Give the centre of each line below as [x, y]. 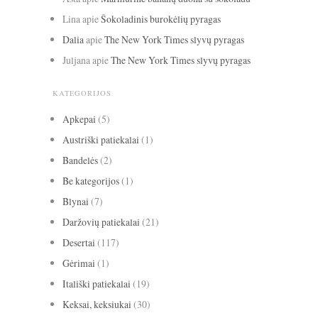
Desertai [79, 242]
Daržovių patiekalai [101, 221]
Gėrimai [79, 263]
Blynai [76, 201]
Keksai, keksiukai [97, 304]
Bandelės [80, 160]
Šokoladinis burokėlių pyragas [161, 18]
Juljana [76, 60]
